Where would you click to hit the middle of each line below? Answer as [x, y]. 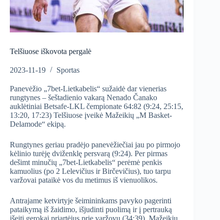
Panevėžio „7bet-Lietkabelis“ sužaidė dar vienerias [88, 89]
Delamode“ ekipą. [38, 124]
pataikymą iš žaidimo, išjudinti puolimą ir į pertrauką [91, 210]
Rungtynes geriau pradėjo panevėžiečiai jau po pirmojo [95, 145]
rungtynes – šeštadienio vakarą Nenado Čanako [83, 98]
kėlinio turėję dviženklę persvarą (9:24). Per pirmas [89, 154]
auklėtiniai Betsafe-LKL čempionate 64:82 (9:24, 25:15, [96, 107]
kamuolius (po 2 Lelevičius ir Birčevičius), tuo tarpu [90, 171]
